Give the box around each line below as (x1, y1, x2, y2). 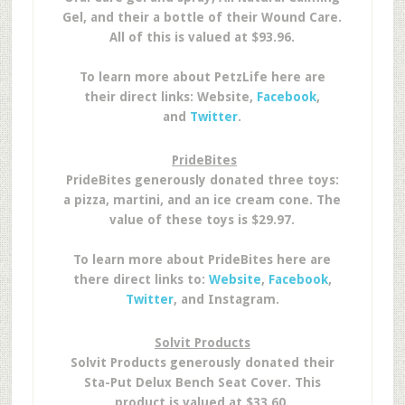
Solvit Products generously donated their (70, 355, 334, 370)
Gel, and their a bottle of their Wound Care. (62, 10, 343, 24)
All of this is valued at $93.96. (109, 30, 296, 44)
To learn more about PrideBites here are (73, 252, 332, 267)
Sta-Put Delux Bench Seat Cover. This (83, 375, 321, 390)
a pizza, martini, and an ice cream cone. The (63, 193, 342, 207)
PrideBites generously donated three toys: (65, 173, 339, 187)
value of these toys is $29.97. (109, 212, 296, 227)
